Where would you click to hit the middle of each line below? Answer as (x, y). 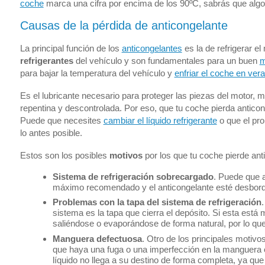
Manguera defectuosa (97, 238)
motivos (126, 155)
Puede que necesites (62, 121)
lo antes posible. (51, 133)
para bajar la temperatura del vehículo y (97, 73)
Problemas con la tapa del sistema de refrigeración (157, 202)
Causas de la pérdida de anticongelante (124, 26)
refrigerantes (46, 61)
